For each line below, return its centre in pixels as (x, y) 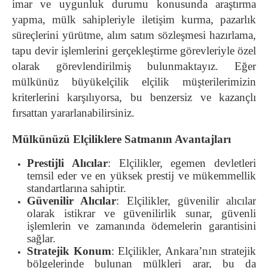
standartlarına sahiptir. (77, 188)
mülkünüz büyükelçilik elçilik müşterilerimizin (134, 82)
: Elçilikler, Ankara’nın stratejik (183, 251)
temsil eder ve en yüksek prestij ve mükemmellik (141, 176)
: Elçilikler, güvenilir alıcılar (186, 201)
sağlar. (41, 239)
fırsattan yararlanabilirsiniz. (73, 113)
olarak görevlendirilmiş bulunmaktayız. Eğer (134, 66)
